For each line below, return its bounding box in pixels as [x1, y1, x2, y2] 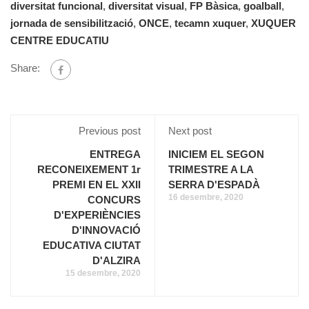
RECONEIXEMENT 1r [37, 163, 141, 175]
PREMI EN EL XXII [52, 178, 141, 190]
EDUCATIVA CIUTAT [43, 239, 141, 251]
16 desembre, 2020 [168, 192, 243, 202]
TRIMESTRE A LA [168, 163, 253, 175]
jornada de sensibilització [10, 17, 133, 29]
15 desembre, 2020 [66, 268, 141, 278]
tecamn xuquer [175, 17, 246, 29]
